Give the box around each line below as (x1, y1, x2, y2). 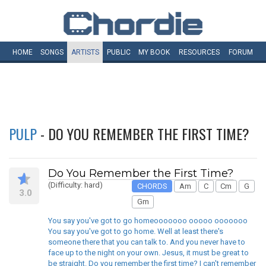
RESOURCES (179, 48, 220, 56)
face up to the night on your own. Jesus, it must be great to (48, 248, 249, 257)
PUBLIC (106, 48, 131, 56)
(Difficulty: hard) (48, 180, 103, 189)
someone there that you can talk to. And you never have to (48, 237, 245, 246)
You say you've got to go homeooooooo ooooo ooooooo (48, 216, 248, 225)
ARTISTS (71, 48, 99, 56)
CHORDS (137, 181, 167, 191)
